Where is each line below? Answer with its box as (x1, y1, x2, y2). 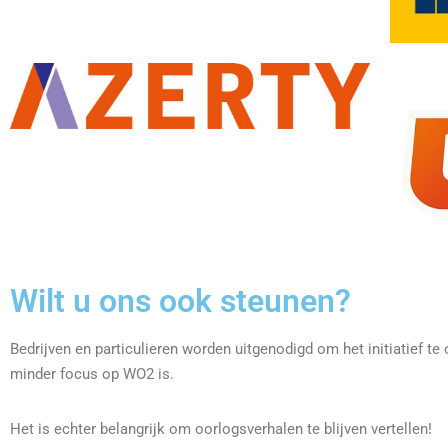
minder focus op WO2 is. (10, 365, 182, 384)
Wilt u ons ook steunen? (10, 282, 351, 321)
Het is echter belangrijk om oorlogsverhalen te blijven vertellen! (10, 420, 432, 439)
